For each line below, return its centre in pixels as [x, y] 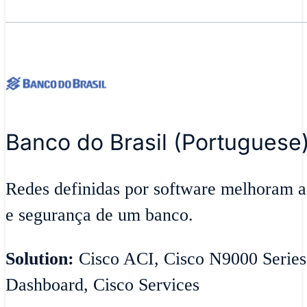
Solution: [40, 258]
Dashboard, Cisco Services [102, 284]
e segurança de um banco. [99, 215]
